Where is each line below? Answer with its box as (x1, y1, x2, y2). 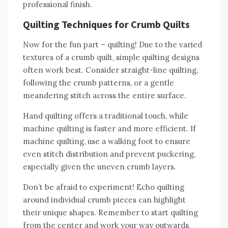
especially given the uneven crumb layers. (23, 162, 176, 172)
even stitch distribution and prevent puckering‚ (23, 149, 195, 159)
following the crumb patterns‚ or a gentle (23, 78, 174, 88)
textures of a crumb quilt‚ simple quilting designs (23, 52, 199, 63)
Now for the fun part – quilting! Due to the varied (23, 40, 202, 50)
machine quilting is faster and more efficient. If (23, 124, 196, 134)
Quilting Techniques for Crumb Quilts (23, 18, 190, 31)
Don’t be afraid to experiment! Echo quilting (23, 182, 184, 192)
